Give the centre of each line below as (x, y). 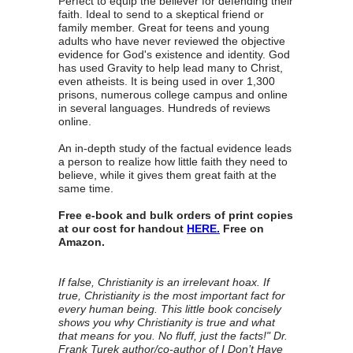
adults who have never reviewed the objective (172, 41)
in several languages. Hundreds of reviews (164, 108)
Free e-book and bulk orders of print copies (176, 216)
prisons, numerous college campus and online (173, 95)
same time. (87, 189)
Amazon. (82, 242)
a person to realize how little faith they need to (173, 162)
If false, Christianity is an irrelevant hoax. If (164, 282)
